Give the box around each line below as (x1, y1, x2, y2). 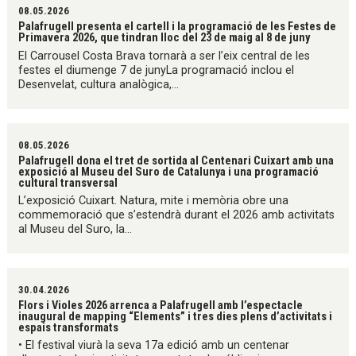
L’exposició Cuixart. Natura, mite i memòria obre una (18, 193, 289, 207)
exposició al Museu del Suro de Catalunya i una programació (18, 164, 319, 179)
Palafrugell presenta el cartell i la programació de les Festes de (18, 19, 337, 34)
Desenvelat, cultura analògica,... (18, 77, 180, 91)
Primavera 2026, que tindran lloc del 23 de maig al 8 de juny (18, 30, 311, 45)
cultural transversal (18, 175, 118, 190)
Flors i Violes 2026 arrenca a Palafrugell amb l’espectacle (18, 297, 304, 312)
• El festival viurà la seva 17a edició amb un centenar (18, 338, 290, 352)
